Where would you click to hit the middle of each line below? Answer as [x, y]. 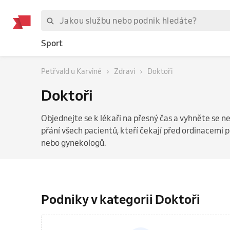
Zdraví [124, 71]
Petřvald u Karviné [71, 71]
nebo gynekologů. [73, 143]
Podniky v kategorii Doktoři [121, 199]
